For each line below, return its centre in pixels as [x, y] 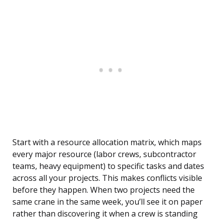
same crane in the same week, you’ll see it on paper [108, 202]
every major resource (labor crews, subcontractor [104, 154]
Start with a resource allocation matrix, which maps [107, 142]
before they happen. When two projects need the [104, 190]
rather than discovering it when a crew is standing [105, 214]
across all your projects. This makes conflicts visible [107, 178]
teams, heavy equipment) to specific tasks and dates [108, 166]
